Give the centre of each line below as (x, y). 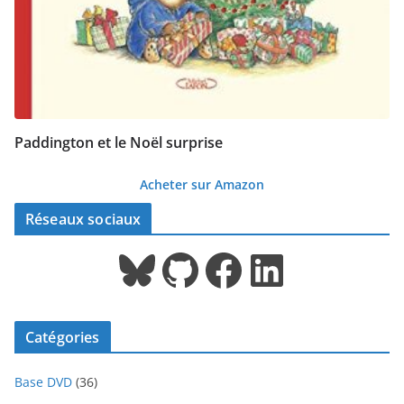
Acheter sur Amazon (202, 185)
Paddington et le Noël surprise (119, 143)
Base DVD (43, 382)
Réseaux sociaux (83, 220)
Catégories (63, 338)
